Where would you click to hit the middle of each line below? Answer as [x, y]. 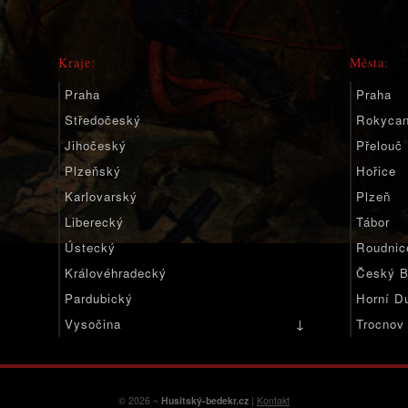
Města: [369, 62]
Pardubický [99, 298]
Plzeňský [93, 171]
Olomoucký [99, 375]
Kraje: [77, 62]
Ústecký [90, 247]
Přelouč [379, 145]
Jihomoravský [107, 349]
